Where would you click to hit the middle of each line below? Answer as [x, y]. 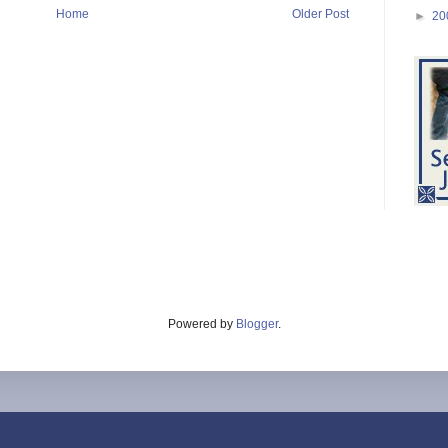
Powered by [201, 323]
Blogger [256, 323]
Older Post [320, 13]
